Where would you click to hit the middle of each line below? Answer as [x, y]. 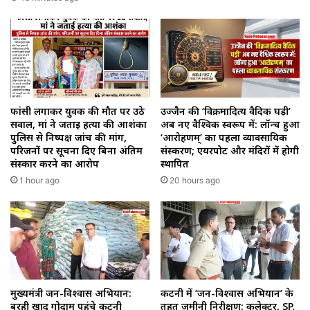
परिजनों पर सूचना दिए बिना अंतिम [76, 150]
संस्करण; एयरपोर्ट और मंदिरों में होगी [230, 150]
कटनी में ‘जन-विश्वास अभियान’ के [227, 293]
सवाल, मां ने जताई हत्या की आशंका [79, 124]
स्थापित [175, 163]
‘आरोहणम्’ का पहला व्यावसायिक [224, 137]
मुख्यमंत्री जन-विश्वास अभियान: [71, 293]
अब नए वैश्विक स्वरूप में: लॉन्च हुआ [230, 124]
